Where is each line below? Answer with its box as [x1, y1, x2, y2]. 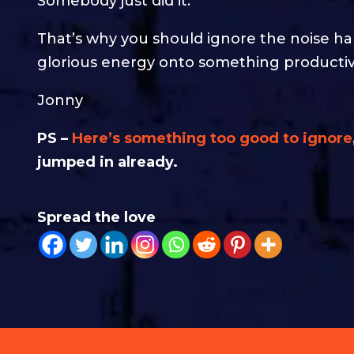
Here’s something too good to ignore [72, 129, 352, 147]
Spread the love [37, 208, 156, 226]
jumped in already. [37, 153, 182, 171]
